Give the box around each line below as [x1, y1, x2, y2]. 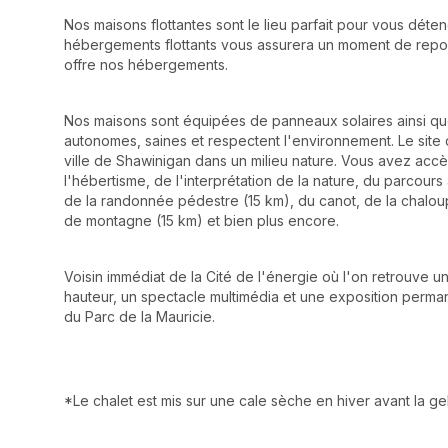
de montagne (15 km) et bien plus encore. [64, 211, 339, 229]
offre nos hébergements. [64, 55, 228, 73]
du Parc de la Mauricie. [64, 307, 215, 325]
